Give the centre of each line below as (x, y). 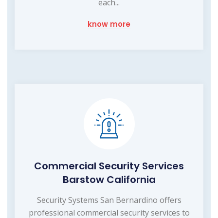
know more (109, 24)
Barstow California (109, 180)
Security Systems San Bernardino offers (109, 200)
